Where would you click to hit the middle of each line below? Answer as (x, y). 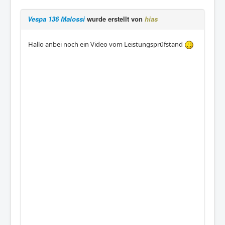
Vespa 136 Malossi (56, 19)
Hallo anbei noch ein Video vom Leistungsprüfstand (106, 44)
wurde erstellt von (115, 19)
